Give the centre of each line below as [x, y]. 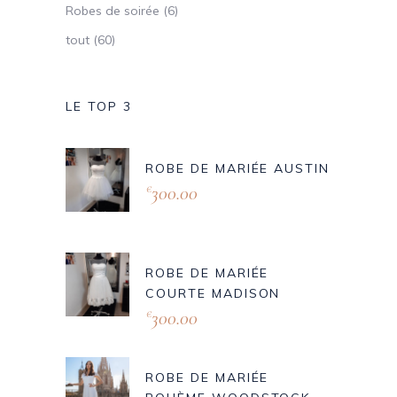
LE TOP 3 [99, 107]
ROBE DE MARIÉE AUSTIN [238, 169]
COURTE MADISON [213, 294]
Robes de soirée [113, 11]
